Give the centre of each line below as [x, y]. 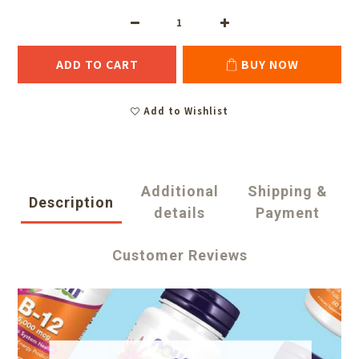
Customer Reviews [179, 256]
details [179, 213]
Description [72, 202]
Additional [179, 192]
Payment [287, 213]
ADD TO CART [97, 65]
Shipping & [287, 192]
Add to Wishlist [186, 111]
